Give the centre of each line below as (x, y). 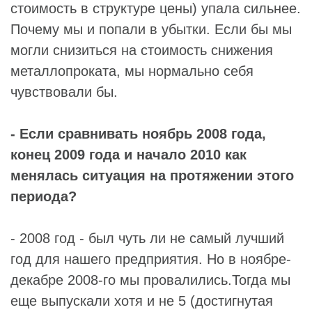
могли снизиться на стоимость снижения (142, 50)
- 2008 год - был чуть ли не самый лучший (147, 238)
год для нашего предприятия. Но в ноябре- (151, 259)
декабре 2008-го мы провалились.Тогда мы (150, 280)
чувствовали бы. (64, 92)
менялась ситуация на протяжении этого (152, 175)
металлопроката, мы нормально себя (132, 71)
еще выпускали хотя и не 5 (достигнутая (142, 301)
